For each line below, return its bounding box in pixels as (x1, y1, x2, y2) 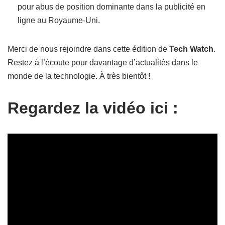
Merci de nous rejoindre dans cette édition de (8, 45, 169, 53)
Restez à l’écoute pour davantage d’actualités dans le (8, 58, 198, 67)
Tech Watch (169, 45, 213, 53)
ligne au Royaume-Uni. (18, 16, 100, 25)
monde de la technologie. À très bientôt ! (8, 72, 150, 80)
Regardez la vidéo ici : (8, 99, 178, 117)
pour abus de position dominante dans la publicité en (18, 3, 205, 11)
